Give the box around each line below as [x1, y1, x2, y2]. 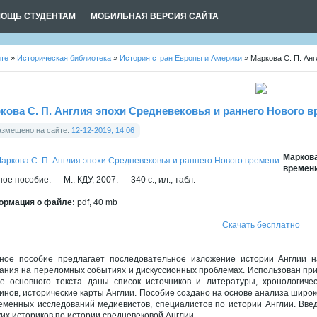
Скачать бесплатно [221, 220, 300, 230]
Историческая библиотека [17, 54, 111, 62]
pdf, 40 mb [75, 197, 117, 207]
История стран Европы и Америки [120, 54, 242, 62]
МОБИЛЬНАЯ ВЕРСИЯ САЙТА [91, 11, 219, 21]
